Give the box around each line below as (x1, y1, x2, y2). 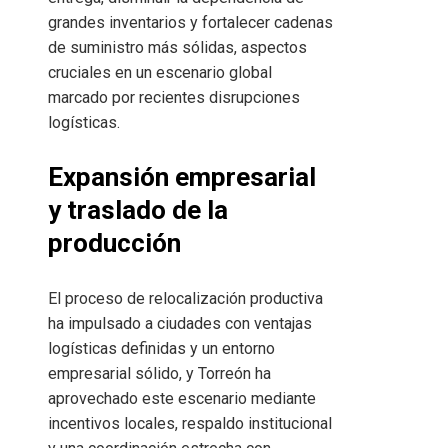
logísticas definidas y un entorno (48, 339, 275, 359)
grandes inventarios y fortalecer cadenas (48, 13, 333, 33)
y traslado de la (48, 195, 228, 226)
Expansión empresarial (48, 162, 316, 193)
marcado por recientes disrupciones (48, 88, 300, 108)
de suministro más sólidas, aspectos (48, 38, 307, 58)
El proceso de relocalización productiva (48, 289, 323, 309)
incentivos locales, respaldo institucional (48, 414, 332, 434)
